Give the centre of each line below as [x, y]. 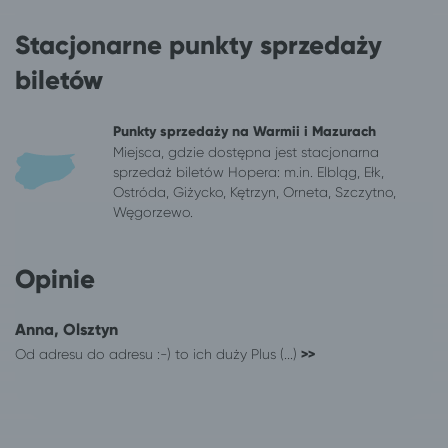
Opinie [55, 278]
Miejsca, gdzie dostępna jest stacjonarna [246, 151]
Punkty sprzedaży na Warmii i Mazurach [244, 131]
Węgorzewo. [153, 211]
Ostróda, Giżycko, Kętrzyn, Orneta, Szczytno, [254, 191]
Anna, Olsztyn [66, 329]
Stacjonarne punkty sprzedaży [198, 44]
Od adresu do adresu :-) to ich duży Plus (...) [158, 353]
